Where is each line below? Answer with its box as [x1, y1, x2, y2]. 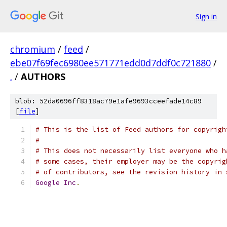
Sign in [196, 11, 217, 21]
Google [35, 178, 60, 187]
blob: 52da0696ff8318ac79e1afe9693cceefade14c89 [15, 97, 202, 105]
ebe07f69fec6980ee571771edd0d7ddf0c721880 [10, 57, 211, 69]
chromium [10, 43, 55, 55]
